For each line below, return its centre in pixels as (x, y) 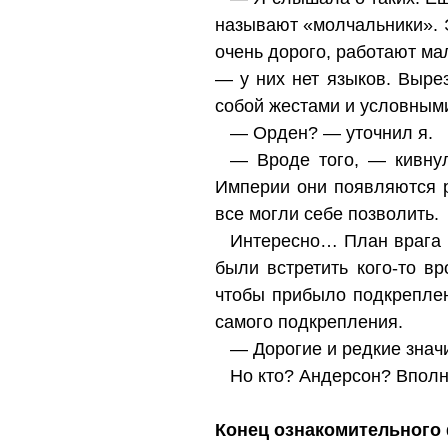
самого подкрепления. (309, 322)
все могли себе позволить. (327, 214)
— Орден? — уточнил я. (331, 133)
